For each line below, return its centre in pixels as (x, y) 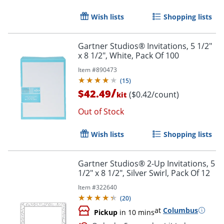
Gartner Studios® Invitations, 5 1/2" (145, 46)
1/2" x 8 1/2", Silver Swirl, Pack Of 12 (144, 173)
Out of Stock (101, 111)
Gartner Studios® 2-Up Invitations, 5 (146, 163)
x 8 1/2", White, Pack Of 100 (128, 55)
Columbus (180, 210)
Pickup (106, 212)
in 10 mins (136, 212)
